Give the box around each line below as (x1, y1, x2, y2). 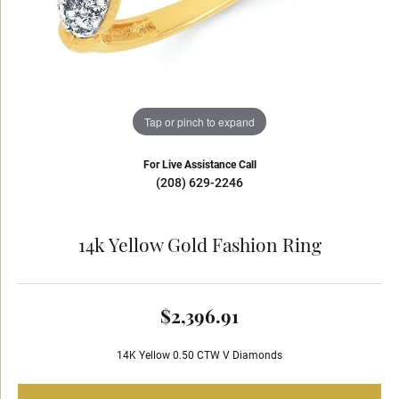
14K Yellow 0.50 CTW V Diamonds (117, 348, 282, 362)
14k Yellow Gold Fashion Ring (77, 238, 322, 256)
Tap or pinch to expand (144, 113, 255, 129)
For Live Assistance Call (142, 158, 256, 171)
